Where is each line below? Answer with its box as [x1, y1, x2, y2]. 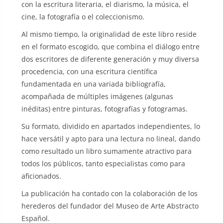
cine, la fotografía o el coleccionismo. [21, 11, 144, 21]
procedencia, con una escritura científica [21, 66, 157, 76]
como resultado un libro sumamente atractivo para [21, 146, 192, 156]
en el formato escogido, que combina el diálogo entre [21, 41, 200, 51]
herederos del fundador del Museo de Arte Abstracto [21, 201, 199, 211]
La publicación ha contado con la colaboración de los [21, 188, 198, 198]
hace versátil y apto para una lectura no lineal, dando [21, 133, 200, 143]
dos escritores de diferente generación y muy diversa [21, 54, 199, 64]
